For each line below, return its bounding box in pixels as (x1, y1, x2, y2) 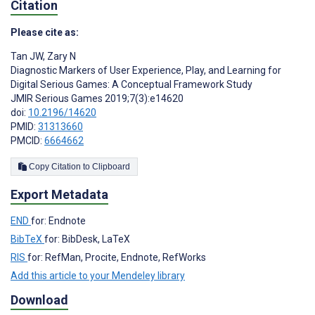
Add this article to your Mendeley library (11, 270, 185, 282)
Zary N (45, 51, 76, 63)
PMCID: (11, 135, 44, 147)
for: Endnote (31, 215, 86, 227)
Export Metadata (11, 187, 108, 202)
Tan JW (11, 51, 43, 63)
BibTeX (11, 233, 44, 245)
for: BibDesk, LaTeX (44, 233, 130, 245)
